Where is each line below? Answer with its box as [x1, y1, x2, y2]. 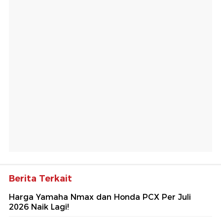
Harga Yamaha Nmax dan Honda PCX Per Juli [9, 192, 191, 202]
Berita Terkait [9, 173, 72, 184]
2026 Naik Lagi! [9, 202, 69, 212]
